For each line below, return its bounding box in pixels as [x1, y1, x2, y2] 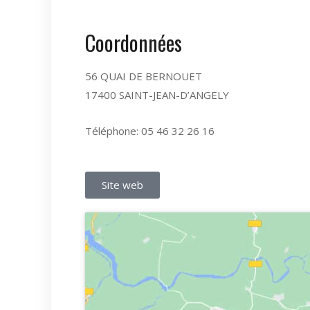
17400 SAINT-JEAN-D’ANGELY [85, 88, 229, 102]
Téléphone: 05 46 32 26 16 [85, 124, 215, 138]
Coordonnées [85, 27, 182, 58]
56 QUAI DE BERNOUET [85, 69, 202, 83]
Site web [102, 178, 143, 192]
